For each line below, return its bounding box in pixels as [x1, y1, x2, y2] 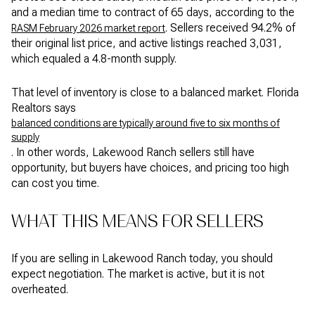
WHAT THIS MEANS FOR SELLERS [11, 211, 264, 232]
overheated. [11, 282, 68, 296]
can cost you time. [11, 176, 99, 191]
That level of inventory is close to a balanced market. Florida [11, 86, 299, 100]
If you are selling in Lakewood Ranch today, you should [11, 251, 273, 265]
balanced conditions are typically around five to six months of [11, 117, 280, 129]
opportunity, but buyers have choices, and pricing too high [11, 161, 289, 175]
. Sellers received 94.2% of [165, 20, 295, 34]
